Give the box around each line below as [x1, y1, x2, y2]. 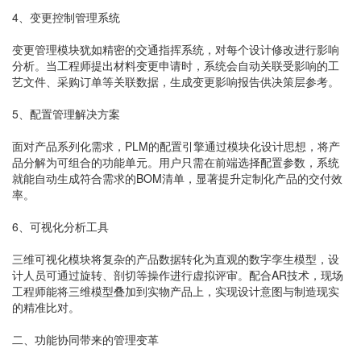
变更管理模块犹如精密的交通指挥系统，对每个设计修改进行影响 [12, 41, 339, 57]
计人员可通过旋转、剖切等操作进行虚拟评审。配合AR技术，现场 [12, 267, 343, 283]
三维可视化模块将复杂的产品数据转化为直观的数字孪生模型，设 [12, 251, 339, 267]
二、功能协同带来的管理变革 [12, 331, 159, 347]
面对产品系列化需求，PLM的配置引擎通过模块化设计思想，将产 [12, 138, 340, 154]
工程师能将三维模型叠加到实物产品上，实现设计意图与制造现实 [12, 283, 339, 299]
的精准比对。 [12, 299, 80, 315]
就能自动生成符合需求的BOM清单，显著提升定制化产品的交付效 [12, 170, 342, 186]
